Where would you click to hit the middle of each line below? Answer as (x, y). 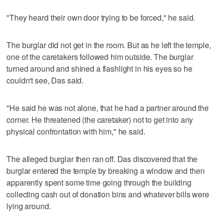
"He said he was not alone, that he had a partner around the (108, 108)
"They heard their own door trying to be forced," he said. (101, 17)
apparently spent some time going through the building (99, 182)
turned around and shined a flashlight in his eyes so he (99, 68)
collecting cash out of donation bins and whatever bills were (108, 194)
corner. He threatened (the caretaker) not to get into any (100, 119)
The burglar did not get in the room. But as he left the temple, (109, 45)
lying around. (29, 206)
